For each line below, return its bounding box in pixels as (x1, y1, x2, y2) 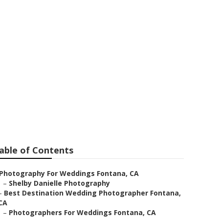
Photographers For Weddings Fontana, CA (9, 208, 156, 217)
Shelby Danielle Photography (9, 178, 110, 188)
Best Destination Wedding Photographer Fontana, (4, 188, 181, 197)
